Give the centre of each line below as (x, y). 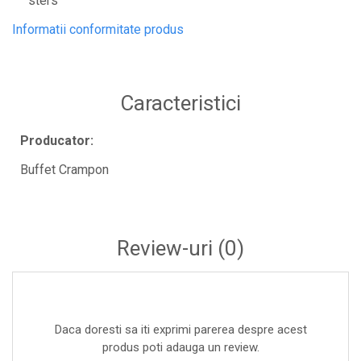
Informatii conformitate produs (98, 29)
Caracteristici (180, 103)
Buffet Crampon (66, 169)
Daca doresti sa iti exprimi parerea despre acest (180, 329)
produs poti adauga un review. (180, 347)
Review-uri (167, 248)
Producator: (57, 140)
